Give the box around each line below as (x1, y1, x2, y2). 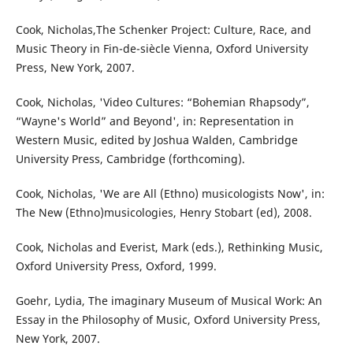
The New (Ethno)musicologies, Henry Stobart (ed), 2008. (15, 205, 312, 221)
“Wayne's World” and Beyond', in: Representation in (15, 113, 294, 129)
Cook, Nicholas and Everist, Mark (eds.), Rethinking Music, (15, 240, 323, 255)
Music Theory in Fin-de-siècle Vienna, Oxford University (15, 41, 308, 57)
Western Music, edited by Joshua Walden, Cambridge (15, 132, 298, 148)
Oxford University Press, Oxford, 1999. (15, 258, 217, 274)
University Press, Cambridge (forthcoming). (15, 151, 245, 167)
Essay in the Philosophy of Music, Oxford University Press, (15, 312, 321, 328)
